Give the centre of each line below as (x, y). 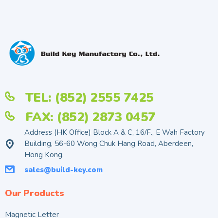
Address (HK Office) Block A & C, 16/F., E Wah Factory (115, 133)
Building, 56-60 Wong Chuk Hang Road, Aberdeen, (109, 144)
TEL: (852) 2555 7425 (89, 98)
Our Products (35, 193)
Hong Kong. (44, 155)
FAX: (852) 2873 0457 (90, 117)
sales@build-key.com (64, 170)
